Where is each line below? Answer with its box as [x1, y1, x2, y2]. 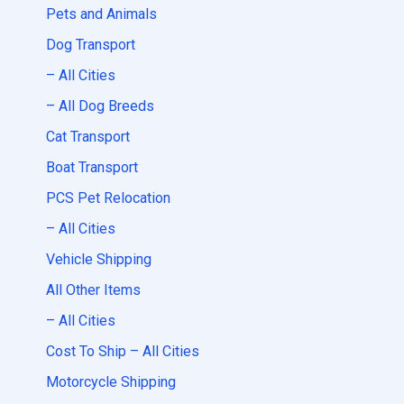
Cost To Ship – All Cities [46, 343, 199, 360]
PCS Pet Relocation [46, 189, 170, 207]
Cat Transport [46, 128, 130, 145]
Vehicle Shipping [46, 251, 151, 268]
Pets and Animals [46, 5, 157, 23]
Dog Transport [46, 36, 135, 53]
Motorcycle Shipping [46, 373, 176, 390]
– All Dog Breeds [46, 97, 154, 115]
